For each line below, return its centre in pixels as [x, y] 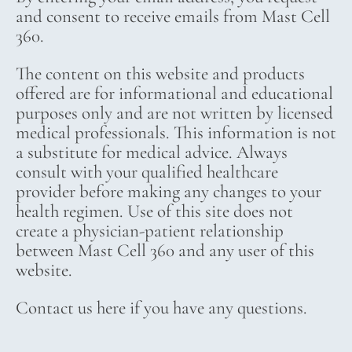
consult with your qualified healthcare [147, 172]
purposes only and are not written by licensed [174, 114]
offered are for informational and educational [174, 94]
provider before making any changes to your [169, 192]
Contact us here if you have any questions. [161, 308]
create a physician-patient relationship [150, 231]
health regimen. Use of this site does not [154, 212]
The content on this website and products [160, 74]
